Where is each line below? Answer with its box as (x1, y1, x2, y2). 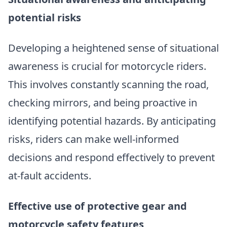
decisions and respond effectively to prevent (8, 150, 215, 164)
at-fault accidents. (8, 168, 91, 182)
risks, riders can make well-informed (8, 132, 179, 146)
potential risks (8, 10, 81, 24)
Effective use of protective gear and (8, 199, 187, 213)
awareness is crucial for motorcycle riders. (8, 59, 206, 73)
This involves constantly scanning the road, (8, 77, 209, 91)
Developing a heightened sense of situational (8, 41, 219, 55)
